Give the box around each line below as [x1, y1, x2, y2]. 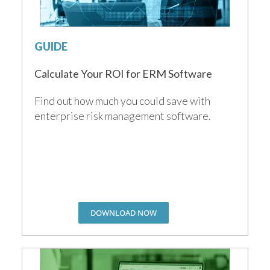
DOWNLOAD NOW [90, 207, 157, 218]
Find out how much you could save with [34, 93, 211, 107]
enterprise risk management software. [34, 108, 212, 122]
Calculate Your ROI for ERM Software [34, 66, 213, 80]
